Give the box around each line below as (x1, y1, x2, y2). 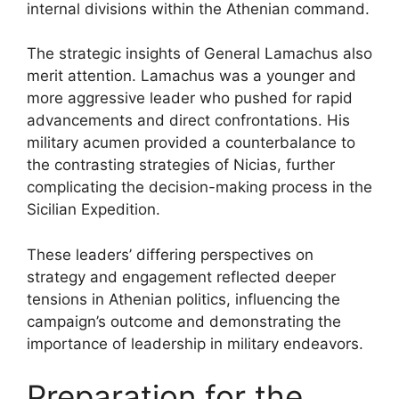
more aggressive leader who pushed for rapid (27, 89, 353, 107)
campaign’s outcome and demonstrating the (27, 312, 341, 330)
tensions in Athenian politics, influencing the (27, 289, 340, 308)
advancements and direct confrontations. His (27, 111, 350, 129)
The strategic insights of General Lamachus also (27, 45, 372, 62)
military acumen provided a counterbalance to (27, 134, 355, 151)
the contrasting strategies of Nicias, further (27, 156, 335, 174)
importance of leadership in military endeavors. (27, 334, 363, 353)
